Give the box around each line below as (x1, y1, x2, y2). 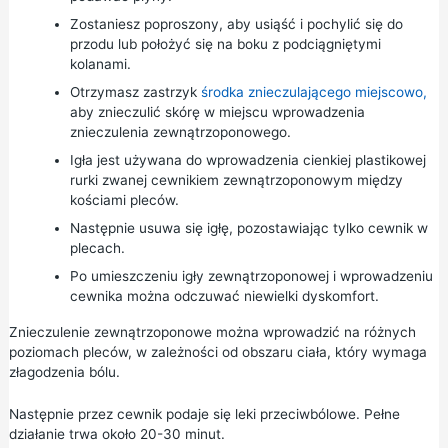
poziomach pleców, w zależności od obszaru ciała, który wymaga (8, 343, 427, 360)
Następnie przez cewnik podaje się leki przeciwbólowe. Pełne (8, 405, 400, 422)
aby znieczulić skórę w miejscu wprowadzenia (69, 103, 365, 120)
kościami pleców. (69, 191, 179, 208)
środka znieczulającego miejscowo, (200, 83, 427, 100)
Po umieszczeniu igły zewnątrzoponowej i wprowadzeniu (69, 267, 433, 284)
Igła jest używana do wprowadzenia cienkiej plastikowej (69, 151, 426, 168)
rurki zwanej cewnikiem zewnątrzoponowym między (69, 171, 403, 188)
